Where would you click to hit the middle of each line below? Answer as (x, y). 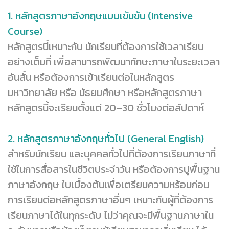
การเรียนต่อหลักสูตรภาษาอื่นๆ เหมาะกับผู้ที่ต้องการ (110, 200)
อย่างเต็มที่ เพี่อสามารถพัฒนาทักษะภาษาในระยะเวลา (114, 62)
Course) (25, 31)
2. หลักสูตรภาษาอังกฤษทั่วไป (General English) (106, 139)
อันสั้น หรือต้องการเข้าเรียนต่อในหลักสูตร (91, 77)
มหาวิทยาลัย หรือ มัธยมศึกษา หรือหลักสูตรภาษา (105, 93)
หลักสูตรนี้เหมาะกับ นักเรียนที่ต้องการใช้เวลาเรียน (106, 47)
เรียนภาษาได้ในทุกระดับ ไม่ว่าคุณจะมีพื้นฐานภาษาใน (111, 215)
